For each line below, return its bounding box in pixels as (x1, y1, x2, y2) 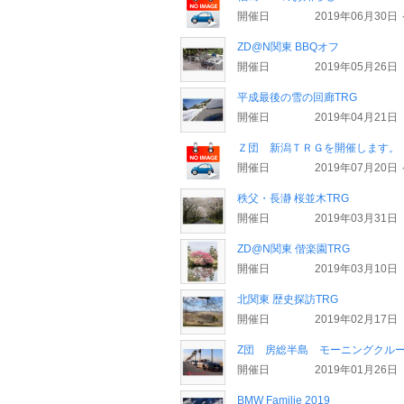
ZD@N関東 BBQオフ (237, 41, 339, 53)
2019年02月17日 (315, 313, 398, 326)
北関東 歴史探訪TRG (237, 293, 338, 306)
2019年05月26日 (315, 60, 398, 73)
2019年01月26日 (315, 363, 398, 376)
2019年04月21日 (315, 111, 398, 124)
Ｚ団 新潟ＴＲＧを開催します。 (237, 142, 399, 154)
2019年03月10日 (315, 262, 398, 275)
